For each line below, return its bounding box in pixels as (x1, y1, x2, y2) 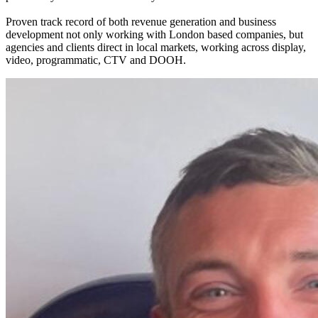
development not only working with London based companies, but (6, 28, 303, 41)
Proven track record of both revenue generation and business (6, 16, 276, 28)
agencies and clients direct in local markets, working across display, (6, 41, 306, 54)
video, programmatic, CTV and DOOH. (6, 54, 186, 67)
